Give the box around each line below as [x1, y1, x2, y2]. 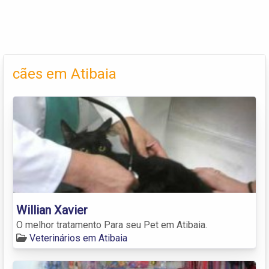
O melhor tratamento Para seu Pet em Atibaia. [16, 219, 207, 231]
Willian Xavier [16, 202, 88, 217]
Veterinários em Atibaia [29, 232, 127, 244]
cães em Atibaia [13, 65, 116, 82]
